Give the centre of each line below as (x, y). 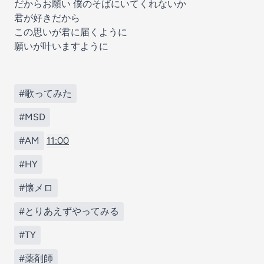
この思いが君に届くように (71, 32)
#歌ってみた (45, 93)
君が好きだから (47, 18)
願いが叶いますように (61, 46)
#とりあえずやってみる (69, 211)
